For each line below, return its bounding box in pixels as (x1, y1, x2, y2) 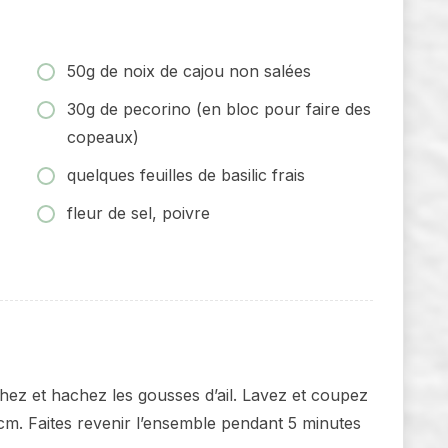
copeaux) (67, 126, 139, 147)
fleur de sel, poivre (67, 202, 210, 223)
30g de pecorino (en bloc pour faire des (67, 98, 371, 119)
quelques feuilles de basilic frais (67, 164, 305, 185)
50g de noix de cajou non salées (67, 60, 311, 81)
